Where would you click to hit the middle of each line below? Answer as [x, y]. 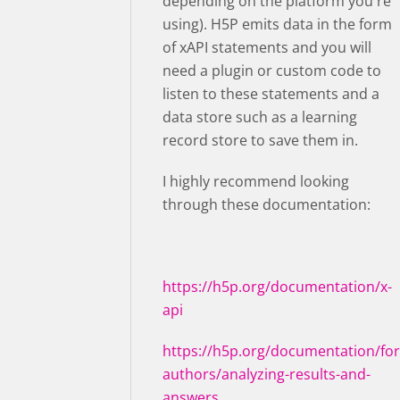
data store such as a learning [260, 117]
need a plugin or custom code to [272, 70]
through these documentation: [267, 204]
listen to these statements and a [271, 93]
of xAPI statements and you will [267, 47]
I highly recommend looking [256, 181]
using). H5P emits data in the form [277, 24]
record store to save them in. [262, 140]
